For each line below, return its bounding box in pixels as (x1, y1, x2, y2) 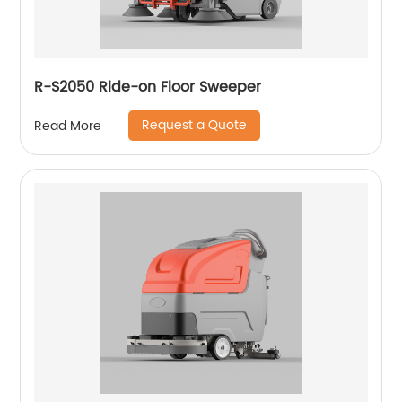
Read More (34, 115, 102, 136)
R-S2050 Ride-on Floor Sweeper (34, 75, 262, 99)
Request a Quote (142, 115, 248, 135)
